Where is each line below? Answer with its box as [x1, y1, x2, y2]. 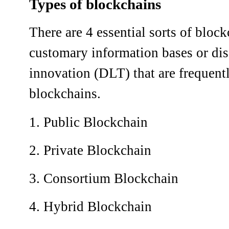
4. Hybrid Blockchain [29, 199, 152, 215]
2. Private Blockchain [29, 142, 151, 158]
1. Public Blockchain [29, 114, 148, 130]
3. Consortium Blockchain [29, 171, 178, 186]
